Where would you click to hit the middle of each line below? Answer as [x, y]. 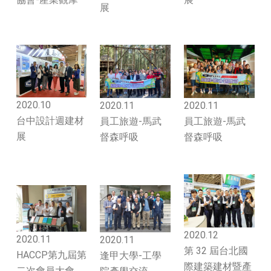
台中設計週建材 [50, 121]
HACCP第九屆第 [51, 255]
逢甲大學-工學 [131, 256]
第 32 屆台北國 [216, 250]
